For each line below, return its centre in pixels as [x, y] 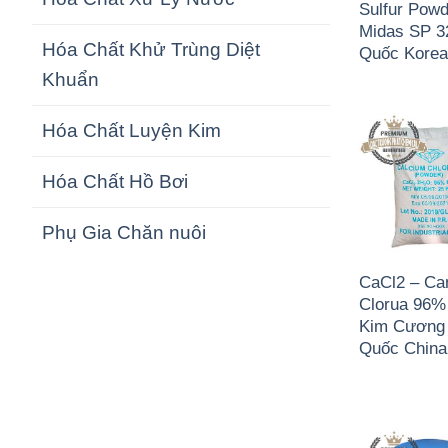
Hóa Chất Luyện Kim [131, 131]
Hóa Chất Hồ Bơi [115, 182]
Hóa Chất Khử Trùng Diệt [151, 50]
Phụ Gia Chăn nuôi [124, 233]
